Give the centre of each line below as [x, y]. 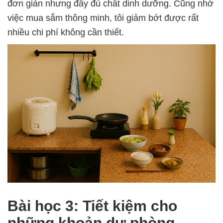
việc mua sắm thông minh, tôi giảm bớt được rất [103, 18]
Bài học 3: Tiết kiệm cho [92, 206]
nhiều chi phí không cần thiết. [66, 32]
